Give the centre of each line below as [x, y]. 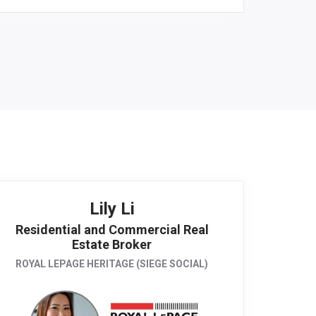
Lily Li [112, 209]
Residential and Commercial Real [112, 230]
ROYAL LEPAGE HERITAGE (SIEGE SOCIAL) [112, 264]
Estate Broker [112, 245]
